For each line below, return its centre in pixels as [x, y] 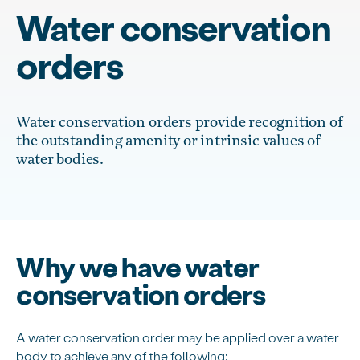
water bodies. [60, 160]
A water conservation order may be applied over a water [178, 337]
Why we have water [137, 266]
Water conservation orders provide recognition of [180, 123]
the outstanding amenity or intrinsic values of [168, 141]
